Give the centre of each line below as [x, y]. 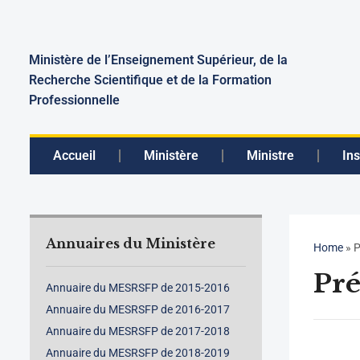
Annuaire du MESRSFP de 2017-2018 [138, 331]
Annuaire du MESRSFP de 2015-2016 [138, 288]
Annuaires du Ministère [131, 243]
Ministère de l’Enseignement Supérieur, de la [158, 60]
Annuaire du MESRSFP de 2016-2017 [138, 309]
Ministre [270, 155]
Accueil [74, 155]
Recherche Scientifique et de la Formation [150, 80]
